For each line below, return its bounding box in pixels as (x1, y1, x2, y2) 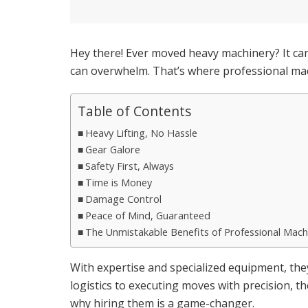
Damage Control (85, 192, 162, 206)
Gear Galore (85, 142, 140, 156)
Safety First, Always (85, 159, 174, 173)
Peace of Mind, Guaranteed (85, 208, 210, 222)
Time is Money (85, 175, 152, 189)
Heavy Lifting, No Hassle (85, 126, 197, 140)
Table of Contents (78, 102, 191, 121)
